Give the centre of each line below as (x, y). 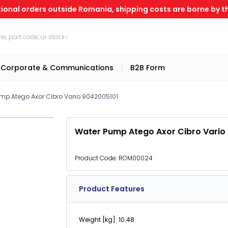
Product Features (112, 189)
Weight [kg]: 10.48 (107, 220)
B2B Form (148, 68)
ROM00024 (136, 158)
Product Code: (97, 158)
